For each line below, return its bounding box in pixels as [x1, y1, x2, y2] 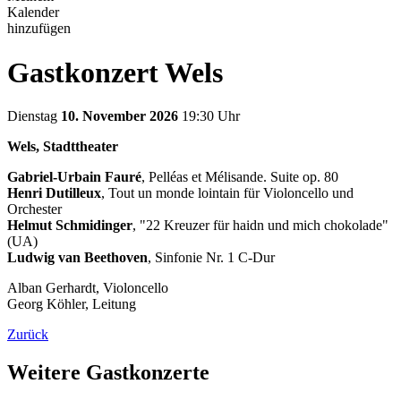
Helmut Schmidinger [7, 218, 132, 234]
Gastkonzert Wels [7, 55, 223, 89]
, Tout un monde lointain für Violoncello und [101, 185, 354, 201]
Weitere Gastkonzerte [7, 360, 209, 384]
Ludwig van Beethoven [7, 250, 148, 266]
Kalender [7, 4, 59, 21]
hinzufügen [7, 21, 71, 37]
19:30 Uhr [178, 108, 240, 124]
